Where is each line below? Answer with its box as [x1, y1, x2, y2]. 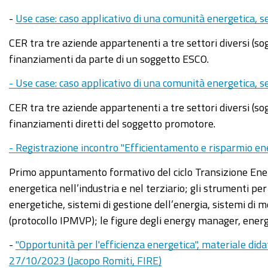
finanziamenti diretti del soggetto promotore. [9, 117, 215, 129]
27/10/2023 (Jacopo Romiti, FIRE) [9, 255, 162, 266]
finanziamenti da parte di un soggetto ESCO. [9, 53, 209, 64]
